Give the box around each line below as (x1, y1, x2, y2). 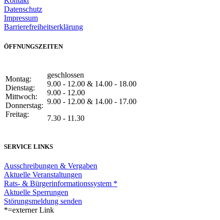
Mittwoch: (5, 92, 39, 101)
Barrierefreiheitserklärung (4, 23, 83, 31)
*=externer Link (4, 206, 54, 215)
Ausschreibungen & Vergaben (4, 162, 97, 170)
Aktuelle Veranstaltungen (4, 170, 82, 179)
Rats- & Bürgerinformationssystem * (4, 179, 117, 188)
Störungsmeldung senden (4, 197, 82, 206)
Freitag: (5, 110, 31, 118)
